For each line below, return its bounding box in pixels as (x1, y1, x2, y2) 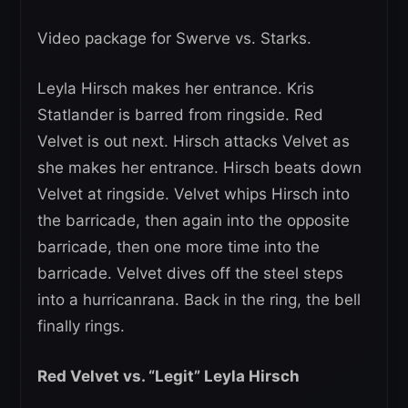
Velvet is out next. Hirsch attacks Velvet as (37, 132, 350, 151)
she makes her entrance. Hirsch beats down (37, 158, 362, 178)
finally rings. (37, 317, 125, 336)
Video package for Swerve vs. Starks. (37, 29, 311, 48)
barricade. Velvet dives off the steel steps (37, 264, 343, 283)
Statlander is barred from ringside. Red (37, 106, 323, 125)
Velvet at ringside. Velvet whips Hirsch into (37, 185, 350, 204)
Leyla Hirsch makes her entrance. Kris (37, 79, 314, 98)
